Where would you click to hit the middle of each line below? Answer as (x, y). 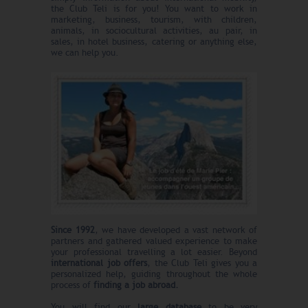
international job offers (99, 263)
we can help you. (85, 53)
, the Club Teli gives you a (202, 263)
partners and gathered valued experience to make (154, 241)
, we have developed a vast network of (176, 230)
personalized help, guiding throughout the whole (154, 274)
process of (72, 285)
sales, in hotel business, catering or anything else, (154, 42)
